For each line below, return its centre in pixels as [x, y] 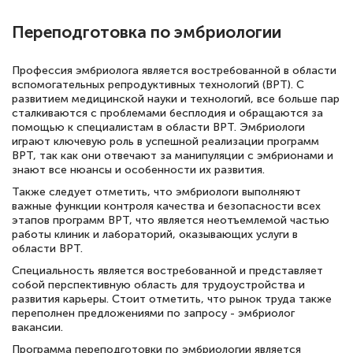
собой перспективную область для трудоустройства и [158, 284]
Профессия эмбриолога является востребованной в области [174, 70]
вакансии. [37, 327]
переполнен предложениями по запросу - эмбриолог [153, 313]
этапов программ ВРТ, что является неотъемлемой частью [171, 220]
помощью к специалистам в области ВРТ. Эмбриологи [158, 127]
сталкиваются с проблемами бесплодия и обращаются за [167, 113]
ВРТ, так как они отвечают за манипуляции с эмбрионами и [173, 155]
